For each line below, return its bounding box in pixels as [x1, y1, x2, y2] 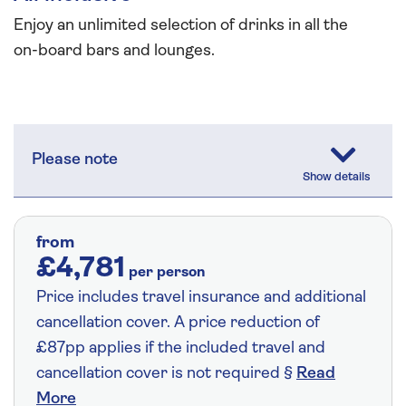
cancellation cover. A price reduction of [36, 314, 320, 333]
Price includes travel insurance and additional [36, 289, 366, 307]
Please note [32, 151, 118, 169]
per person [129, 266, 205, 281]
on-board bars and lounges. [14, 43, 215, 61]
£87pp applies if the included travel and [36, 340, 325, 358]
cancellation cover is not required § [36, 365, 296, 383]
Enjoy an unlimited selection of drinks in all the [14, 17, 348, 35]
